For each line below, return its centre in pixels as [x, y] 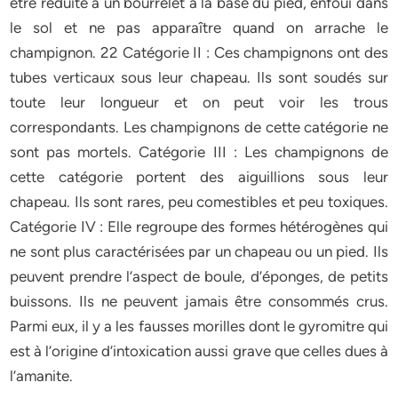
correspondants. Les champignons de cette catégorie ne [199, 127]
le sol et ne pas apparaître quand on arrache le [199, 28]
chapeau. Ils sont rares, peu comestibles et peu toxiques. [199, 202]
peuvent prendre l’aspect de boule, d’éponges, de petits [199, 276]
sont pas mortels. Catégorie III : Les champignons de [199, 152]
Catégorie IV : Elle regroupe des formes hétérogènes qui [199, 227]
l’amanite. [44, 376]
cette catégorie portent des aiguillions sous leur [199, 177]
